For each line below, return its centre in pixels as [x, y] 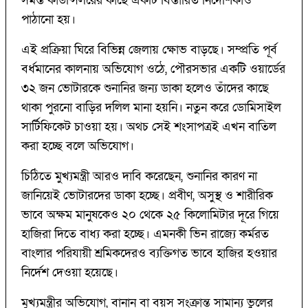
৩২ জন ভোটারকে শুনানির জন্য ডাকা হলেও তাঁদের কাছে [145, 88]
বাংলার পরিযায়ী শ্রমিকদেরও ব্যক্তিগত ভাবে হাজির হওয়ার [149, 253]
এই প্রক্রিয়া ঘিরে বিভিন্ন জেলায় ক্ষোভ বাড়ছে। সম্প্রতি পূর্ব [149, 49]
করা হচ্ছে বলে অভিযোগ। [78, 146]
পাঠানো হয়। [48, 19]
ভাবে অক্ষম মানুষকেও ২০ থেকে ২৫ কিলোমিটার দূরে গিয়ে [150, 214]
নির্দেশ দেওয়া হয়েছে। [70, 272]
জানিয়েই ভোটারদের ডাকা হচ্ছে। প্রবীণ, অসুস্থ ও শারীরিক [147, 195]
